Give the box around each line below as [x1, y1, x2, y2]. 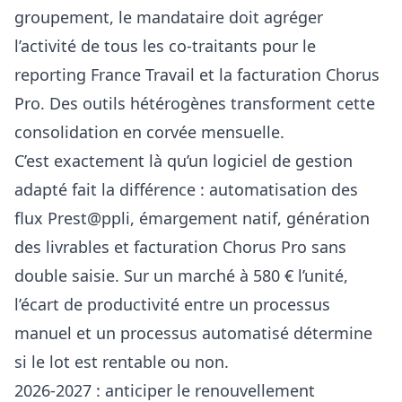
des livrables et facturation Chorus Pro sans [14, 235, 346, 258]
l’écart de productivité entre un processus [14, 293, 330, 315]
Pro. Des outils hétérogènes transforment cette [14, 92, 375, 114]
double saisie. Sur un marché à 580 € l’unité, [14, 264, 348, 286]
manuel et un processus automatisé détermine [14, 321, 372, 344]
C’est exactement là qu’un [14, 149, 213, 171]
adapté [14, 178, 67, 200]
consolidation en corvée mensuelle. [14, 120, 284, 143]
